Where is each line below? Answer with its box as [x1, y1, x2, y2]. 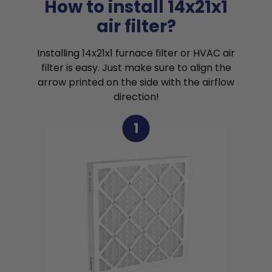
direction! [113, 90, 159, 104]
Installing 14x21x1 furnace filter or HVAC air [37, 46, 235, 61]
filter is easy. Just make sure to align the [41, 61, 231, 75]
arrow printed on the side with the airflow [38, 75, 234, 90]
